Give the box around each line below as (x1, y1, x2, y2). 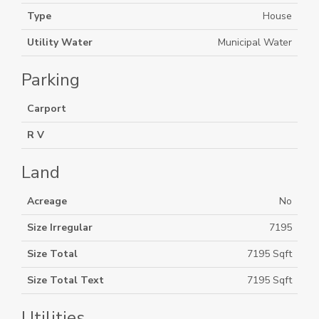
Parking (21, 68, 80, 91)
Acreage (27, 194, 67, 208)
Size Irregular (27, 221, 93, 234)
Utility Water (27, 36, 93, 49)
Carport (27, 102, 66, 115)
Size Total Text (27, 273, 104, 287)
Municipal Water (218, 36, 292, 49)
